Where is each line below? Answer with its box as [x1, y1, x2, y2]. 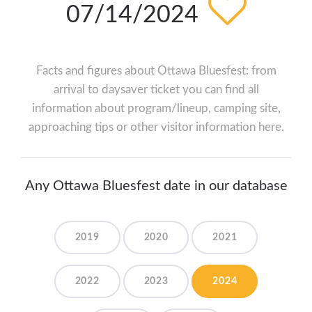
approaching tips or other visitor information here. [28, 121, 284, 134]
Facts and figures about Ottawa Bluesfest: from [36, 65, 276, 77]
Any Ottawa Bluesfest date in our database [24, 179, 288, 194]
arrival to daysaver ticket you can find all [53, 84, 259, 96]
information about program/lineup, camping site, [31, 102, 281, 115]
